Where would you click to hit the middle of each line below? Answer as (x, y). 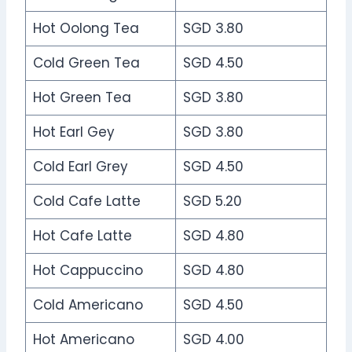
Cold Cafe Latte (86, 201)
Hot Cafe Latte (82, 235)
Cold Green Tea (86, 62)
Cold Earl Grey (80, 166)
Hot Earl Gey (73, 132)
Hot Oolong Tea (86, 28)
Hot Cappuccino (88, 270)
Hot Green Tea (82, 97)
